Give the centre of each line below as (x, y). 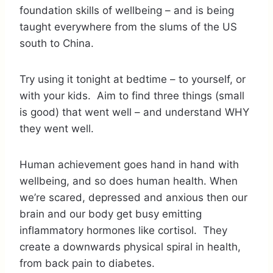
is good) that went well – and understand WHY (134, 112)
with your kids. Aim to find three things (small (132, 95)
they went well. (57, 128)
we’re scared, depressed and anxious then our (133, 197)
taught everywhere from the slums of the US (128, 27)
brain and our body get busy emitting (111, 214)
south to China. (57, 43)
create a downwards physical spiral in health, (130, 246)
